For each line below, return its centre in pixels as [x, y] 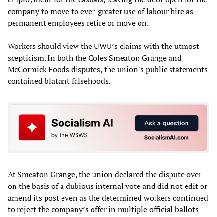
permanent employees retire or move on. [78, 23]
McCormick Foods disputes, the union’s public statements [108, 69]
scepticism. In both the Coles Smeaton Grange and [95, 57]
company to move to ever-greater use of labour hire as [101, 11]
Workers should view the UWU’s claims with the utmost [103, 46]
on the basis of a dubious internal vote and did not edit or [108, 186]
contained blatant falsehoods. [59, 81]
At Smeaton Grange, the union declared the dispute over [105, 175]
